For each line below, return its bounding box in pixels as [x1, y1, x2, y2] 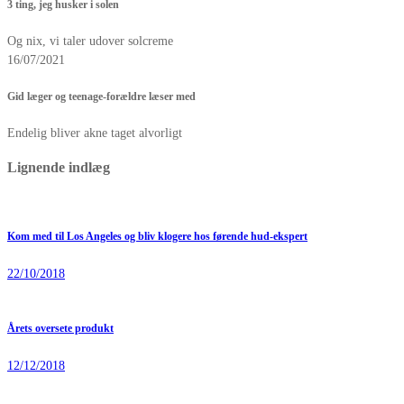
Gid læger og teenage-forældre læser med [7, 90, 196, 103]
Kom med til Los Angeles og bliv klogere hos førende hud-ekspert [7, 231, 308, 243]
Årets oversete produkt [7, 323, 114, 335]
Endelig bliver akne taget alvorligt [7, 126, 182, 141]
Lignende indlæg [7, 158, 110, 176]
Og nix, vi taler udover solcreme [7, 34, 173, 49]
